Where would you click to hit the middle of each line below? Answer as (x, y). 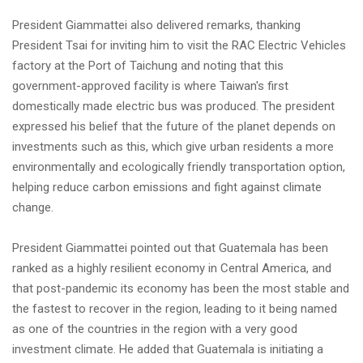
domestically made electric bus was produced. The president (173, 106)
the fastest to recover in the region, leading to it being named (175, 309)
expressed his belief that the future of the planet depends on (174, 126)
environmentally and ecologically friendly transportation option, (179, 167)
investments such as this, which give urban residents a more (173, 147)
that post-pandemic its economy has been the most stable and (181, 288)
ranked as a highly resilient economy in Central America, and (172, 268)
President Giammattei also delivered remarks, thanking (156, 25)
